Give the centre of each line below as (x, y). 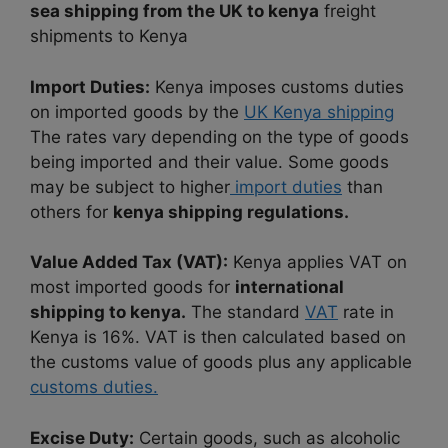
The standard (245, 312)
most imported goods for (132, 287)
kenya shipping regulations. (231, 211)
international (289, 287)
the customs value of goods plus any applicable (221, 362)
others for (71, 211)
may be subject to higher (130, 186)
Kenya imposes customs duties (277, 86)
